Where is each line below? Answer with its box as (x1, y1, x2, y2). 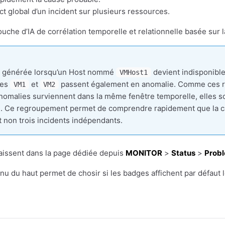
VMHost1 (119, 68, 148, 76)
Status (171, 148, 195, 158)
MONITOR (126, 148, 162, 158)
